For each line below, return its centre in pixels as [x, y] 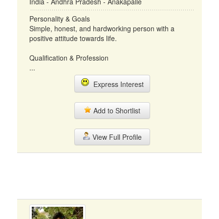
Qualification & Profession [69, 58]
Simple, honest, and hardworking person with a [102, 28]
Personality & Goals [60, 19]
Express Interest [116, 84]
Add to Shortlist [116, 110]
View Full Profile [116, 137]
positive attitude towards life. [73, 38]
